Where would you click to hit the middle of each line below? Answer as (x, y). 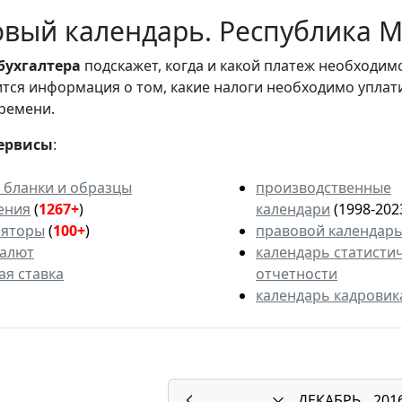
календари (293, 209)
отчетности (297, 273)
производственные (323, 187)
